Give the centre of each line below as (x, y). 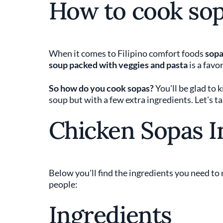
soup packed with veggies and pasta (118, 65)
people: (63, 184)
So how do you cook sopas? (101, 88)
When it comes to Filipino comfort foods (127, 53)
